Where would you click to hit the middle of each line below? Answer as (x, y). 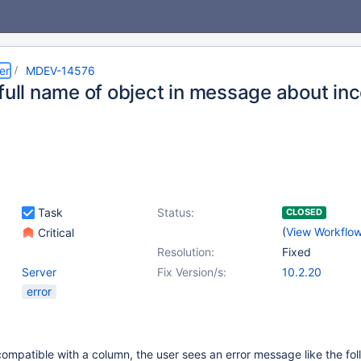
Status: (176, 212)
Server (39, 272)
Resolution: (186, 252)
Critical (54, 232)
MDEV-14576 (60, 71)
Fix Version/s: (192, 272)
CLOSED (304, 212)
